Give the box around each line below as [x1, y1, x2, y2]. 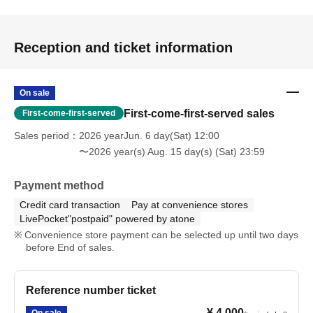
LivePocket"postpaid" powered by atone [20, 213, 195, 224]
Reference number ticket [26, 284, 156, 296]
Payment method [14, 180, 104, 191]
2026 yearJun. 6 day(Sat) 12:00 [79, 130, 219, 141]
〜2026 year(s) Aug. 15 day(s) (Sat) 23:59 [79, 146, 265, 157]
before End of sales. [25, 242, 115, 253]
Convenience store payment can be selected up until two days [24, 229, 298, 240]
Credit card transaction [20, 199, 120, 210]
